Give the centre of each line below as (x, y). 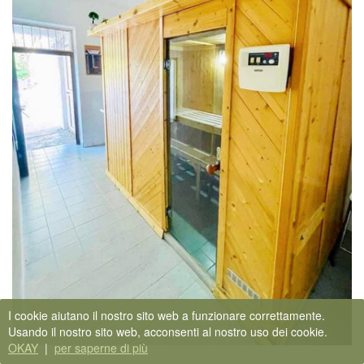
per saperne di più (101, 348)
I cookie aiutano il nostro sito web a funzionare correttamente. (167, 315)
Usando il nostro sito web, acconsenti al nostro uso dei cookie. (171, 331)
